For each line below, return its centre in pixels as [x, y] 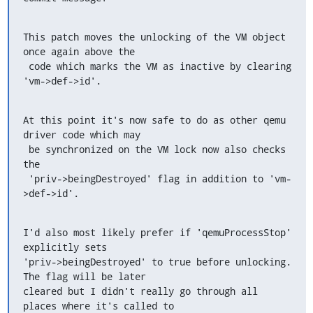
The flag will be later [84, 276]
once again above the [79, 51]
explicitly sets [65, 247]
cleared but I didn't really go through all [140, 291]
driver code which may [81, 134]
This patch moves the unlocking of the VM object [154, 37]
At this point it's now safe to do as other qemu [154, 120]
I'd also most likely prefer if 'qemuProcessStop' [157, 232]
